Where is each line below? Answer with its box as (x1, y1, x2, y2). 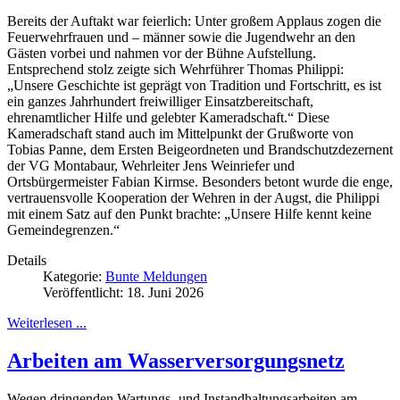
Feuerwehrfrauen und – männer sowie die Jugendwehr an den (7, 29, 355, 45)
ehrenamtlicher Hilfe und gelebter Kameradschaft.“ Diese (7, 109, 329, 125)
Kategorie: (43, 268, 105, 284)
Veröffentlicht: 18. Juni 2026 (43, 284, 204, 300)
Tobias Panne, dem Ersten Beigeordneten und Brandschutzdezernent (7, 141, 393, 157)
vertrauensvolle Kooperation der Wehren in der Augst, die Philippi (7, 189, 379, 205)
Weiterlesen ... (7, 314, 87, 330)
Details (7, 252, 46, 268)
